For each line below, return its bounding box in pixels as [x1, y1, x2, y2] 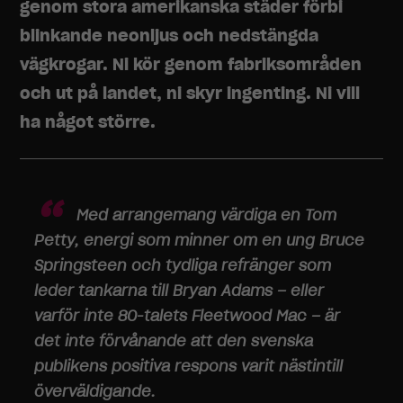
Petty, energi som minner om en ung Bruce [34, 231, 365, 249]
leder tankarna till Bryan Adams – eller [34, 282, 325, 300]
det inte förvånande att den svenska [34, 332, 314, 350]
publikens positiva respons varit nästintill [34, 357, 344, 375]
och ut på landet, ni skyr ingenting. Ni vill [20, 83, 361, 103]
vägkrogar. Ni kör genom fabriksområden [20, 54, 363, 75]
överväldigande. [34, 382, 157, 400]
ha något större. [20, 112, 157, 132]
